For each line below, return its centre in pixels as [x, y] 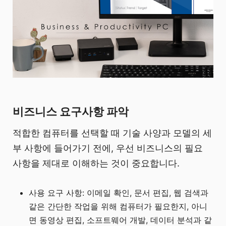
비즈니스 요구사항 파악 [71, 112]
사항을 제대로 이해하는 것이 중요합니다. [96, 163]
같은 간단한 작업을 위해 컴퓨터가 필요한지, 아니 [118, 207]
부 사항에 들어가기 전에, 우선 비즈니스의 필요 [108, 148]
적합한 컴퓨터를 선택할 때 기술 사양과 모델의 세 [112, 133]
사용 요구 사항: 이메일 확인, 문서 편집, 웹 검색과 [119, 193]
